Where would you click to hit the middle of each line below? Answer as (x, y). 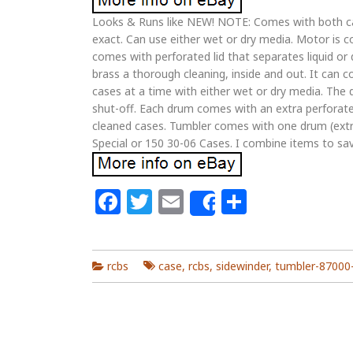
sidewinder (242, 266)
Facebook (179, 201)
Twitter (195, 201)
